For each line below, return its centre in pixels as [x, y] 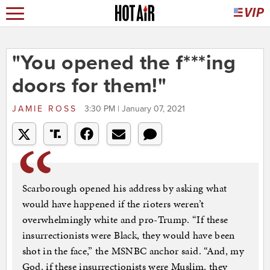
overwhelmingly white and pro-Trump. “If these [125, 220]
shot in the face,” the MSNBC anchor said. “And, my [133, 251]
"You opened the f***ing [124, 63]
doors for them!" [89, 86]
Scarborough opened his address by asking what [124, 188]
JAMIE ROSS [46, 109]
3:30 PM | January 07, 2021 [134, 109]
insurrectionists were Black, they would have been [128, 235]
